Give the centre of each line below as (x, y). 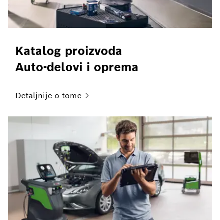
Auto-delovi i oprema (77, 67)
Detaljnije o (37, 95)
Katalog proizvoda (69, 51)
